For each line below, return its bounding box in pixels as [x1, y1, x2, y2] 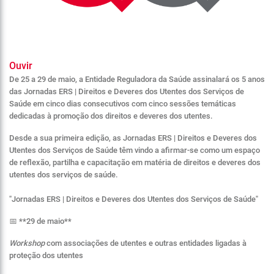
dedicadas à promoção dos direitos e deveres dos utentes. [9, 111, 213, 120]
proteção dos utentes [9, 251, 83, 260]
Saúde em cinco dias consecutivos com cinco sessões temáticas [9, 99, 236, 108]
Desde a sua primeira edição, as [9, 133, 123, 143]
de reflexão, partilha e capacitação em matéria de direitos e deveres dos [9, 158, 261, 167]
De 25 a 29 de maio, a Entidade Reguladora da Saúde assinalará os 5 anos [9, 75, 265, 84]
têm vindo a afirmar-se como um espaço [117, 146, 260, 155]
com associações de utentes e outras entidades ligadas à [45, 239, 246, 248]
